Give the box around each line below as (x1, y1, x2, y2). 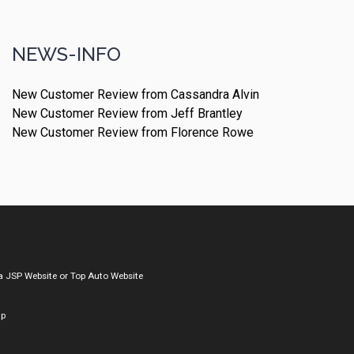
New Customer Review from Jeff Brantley (12, 106, 243, 122)
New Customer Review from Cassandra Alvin (12, 87, 259, 103)
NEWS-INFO (12, 43, 121, 66)
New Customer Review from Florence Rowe (12, 125, 254, 141)
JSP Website (6, 269, 57, 281)
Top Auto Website (70, 269, 143, 281)
